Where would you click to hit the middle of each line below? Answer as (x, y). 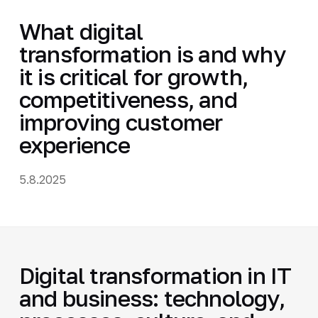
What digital (81, 31)
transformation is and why (152, 54)
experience (74, 144)
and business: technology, (152, 298)
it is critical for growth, (133, 76)
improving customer (121, 122)
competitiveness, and (128, 99)
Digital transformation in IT (155, 275)
